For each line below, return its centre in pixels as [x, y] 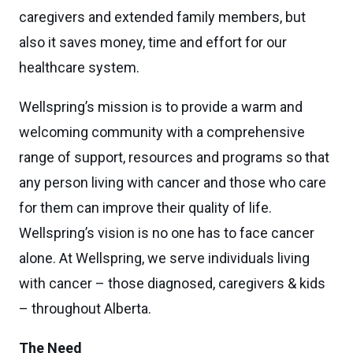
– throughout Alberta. [85, 308]
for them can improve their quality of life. [145, 208]
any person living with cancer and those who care [173, 182]
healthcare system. [79, 67]
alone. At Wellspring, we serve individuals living [164, 258]
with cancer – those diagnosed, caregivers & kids [172, 283]
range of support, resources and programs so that [174, 157]
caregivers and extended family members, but [162, 17]
